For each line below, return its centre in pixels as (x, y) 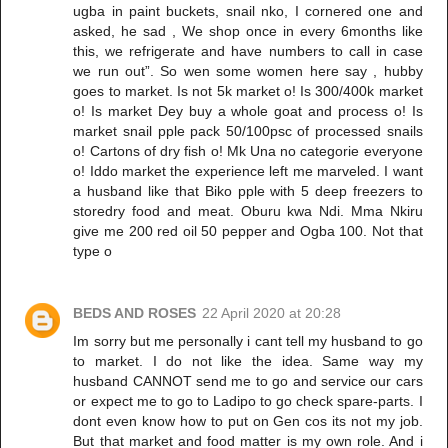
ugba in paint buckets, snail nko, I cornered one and (248, 10)
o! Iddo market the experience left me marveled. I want (248, 170)
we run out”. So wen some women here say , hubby (248, 70)
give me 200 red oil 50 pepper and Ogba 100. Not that (248, 230)
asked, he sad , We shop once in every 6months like (248, 30)
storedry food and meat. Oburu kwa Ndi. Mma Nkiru (248, 210)
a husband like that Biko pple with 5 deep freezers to (248, 190)
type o (93, 250)
